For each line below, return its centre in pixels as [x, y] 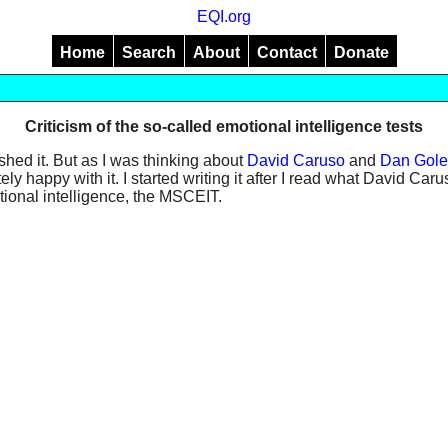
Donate [361, 52]
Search [149, 52]
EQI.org [224, 16]
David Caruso [296, 160]
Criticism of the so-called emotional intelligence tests [224, 126]
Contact [287, 52]
